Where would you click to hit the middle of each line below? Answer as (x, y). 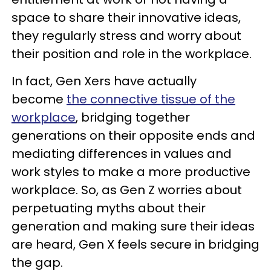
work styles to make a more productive (131, 172)
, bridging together (133, 118)
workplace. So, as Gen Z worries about (127, 190)
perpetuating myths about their (109, 208)
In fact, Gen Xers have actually (104, 81)
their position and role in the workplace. (132, 54)
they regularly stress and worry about (126, 36)
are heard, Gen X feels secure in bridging (135, 245)
